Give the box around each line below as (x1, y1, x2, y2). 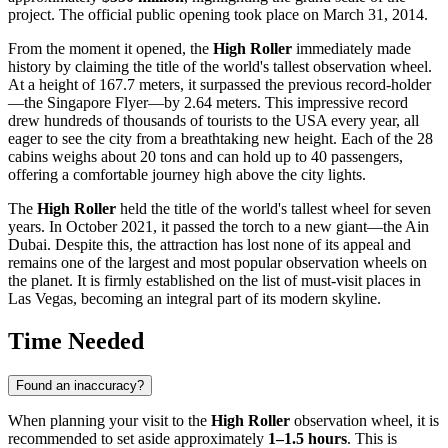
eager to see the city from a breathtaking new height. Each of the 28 (8, 130, 433, 148)
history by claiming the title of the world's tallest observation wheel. (8, 58, 432, 76)
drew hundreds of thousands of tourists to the (8, 112, 295, 130)
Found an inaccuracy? (16, 378, 144, 394)
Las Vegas (8, 290, 73, 308)
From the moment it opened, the (8, 40, 213, 58)
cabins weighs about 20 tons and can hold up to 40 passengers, (8, 148, 403, 166)
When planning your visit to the (8, 412, 211, 430)
